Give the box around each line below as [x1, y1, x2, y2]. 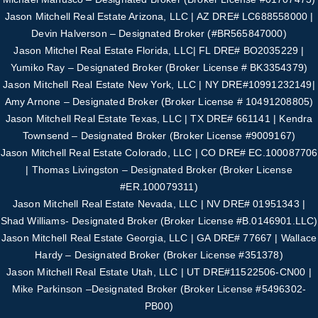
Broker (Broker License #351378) [129, 249, 283, 261]
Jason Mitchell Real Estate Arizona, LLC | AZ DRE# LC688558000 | [4, 11, 314, 23]
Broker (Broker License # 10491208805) [127, 96, 314, 108]
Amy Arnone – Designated [4, 96, 128, 108]
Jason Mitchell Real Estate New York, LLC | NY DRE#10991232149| [3, 79, 315, 91]
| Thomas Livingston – [26, 164, 131, 176]
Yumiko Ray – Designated [10, 62, 133, 74]
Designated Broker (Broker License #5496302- [91, 283, 307, 295]
